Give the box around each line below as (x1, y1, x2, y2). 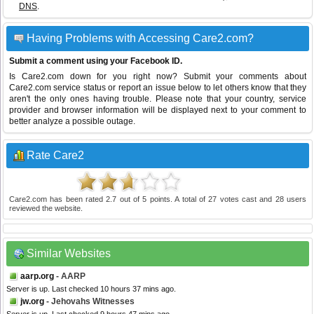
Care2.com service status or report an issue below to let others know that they (9, 83, 306, 93)
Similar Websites (27, 247, 111, 260)
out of (116, 195, 143, 204)
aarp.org (20, 271, 54, 282)
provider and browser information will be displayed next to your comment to (9, 105, 306, 116)
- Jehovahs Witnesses (44, 296, 135, 307)
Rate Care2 (27, 149, 84, 162)
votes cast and (217, 195, 275, 204)
